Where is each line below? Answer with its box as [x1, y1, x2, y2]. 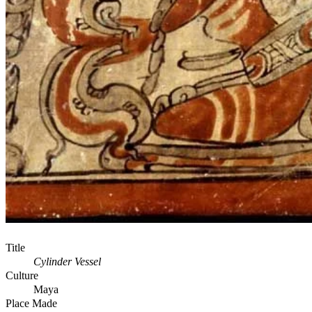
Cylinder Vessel [33, 255, 101, 267]
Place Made [6, 297, 57, 309]
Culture [6, 269, 38, 281]
